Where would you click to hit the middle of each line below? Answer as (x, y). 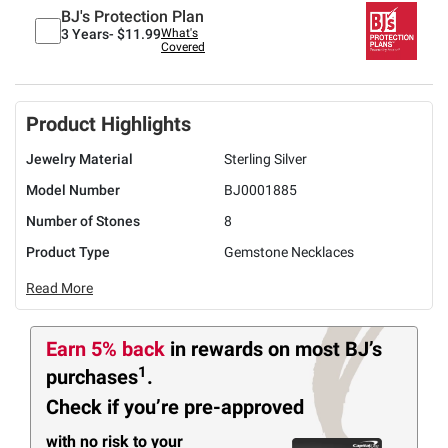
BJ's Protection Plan (132, 16)
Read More (59, 288)
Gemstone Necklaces (289, 252)
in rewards (219, 349)
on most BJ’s (325, 349)
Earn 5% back (108, 349)
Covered (183, 47)
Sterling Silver (265, 159)
